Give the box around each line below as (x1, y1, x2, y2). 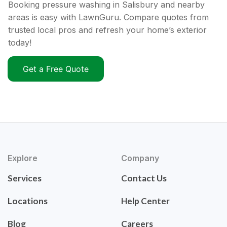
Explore (8, 153, 37, 164)
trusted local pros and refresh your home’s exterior (8, 25, 207, 35)
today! (8, 37, 31, 48)
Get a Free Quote (23, 64, 89, 74)
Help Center (121, 196, 170, 207)
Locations (8, 196, 48, 207)
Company (121, 153, 159, 164)
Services (8, 173, 42, 184)
